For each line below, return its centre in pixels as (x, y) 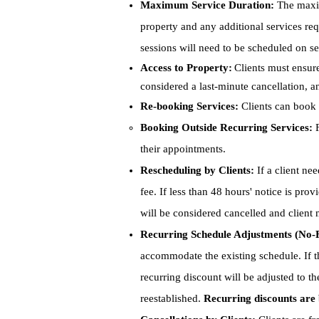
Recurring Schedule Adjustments (216, 234)
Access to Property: (186, 68)
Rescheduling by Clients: (197, 170)
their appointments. (183, 149)
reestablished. (172, 298)
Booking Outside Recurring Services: (226, 127)
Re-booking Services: (189, 106)
